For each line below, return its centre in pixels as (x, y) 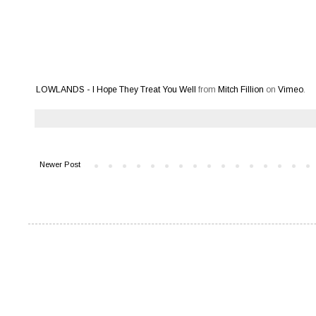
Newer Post (60, 164)
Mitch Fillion (241, 89)
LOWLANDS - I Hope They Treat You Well (116, 89)
